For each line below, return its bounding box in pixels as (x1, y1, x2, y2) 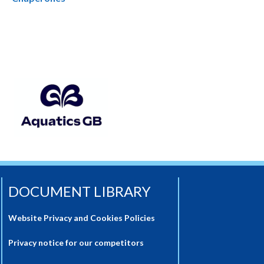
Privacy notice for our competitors (8, 237, 146, 247)
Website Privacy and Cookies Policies (8, 213, 155, 223)
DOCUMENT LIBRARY (8, 183, 151, 200)
